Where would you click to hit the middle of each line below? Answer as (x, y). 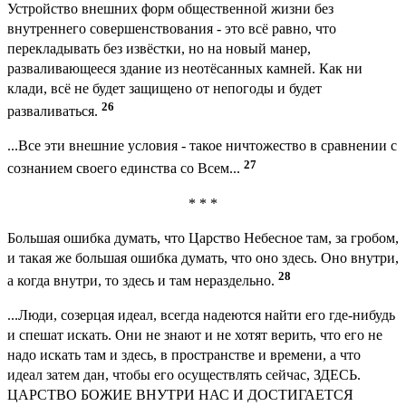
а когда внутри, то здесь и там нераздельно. (143, 281)
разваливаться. (54, 111)
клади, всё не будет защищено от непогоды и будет (164, 89)
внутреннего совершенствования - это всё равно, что (172, 29)
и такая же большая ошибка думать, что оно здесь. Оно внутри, (203, 257)
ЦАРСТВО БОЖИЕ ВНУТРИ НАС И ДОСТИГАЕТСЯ (180, 395)
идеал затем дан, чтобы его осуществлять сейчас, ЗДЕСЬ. (184, 375)
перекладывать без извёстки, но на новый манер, (159, 49)
